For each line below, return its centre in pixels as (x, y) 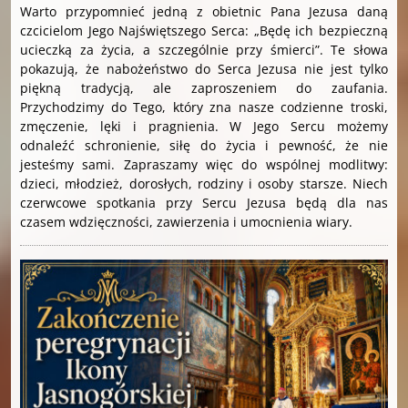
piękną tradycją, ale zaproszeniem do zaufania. (204, 88)
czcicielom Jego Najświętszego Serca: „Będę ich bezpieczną (204, 31)
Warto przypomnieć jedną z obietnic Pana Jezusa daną (204, 12)
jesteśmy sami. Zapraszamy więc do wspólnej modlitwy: (204, 165)
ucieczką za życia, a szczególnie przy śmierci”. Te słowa (204, 50)
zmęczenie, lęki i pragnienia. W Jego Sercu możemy (204, 127)
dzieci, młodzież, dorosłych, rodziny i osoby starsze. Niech (204, 184)
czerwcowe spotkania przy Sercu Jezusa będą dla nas (204, 203)
